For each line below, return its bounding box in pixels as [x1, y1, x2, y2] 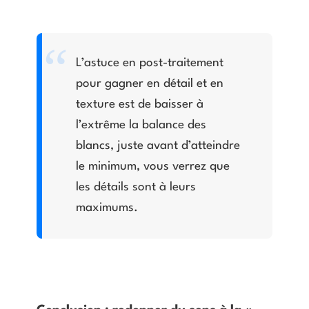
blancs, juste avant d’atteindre [76, 140, 241, 152]
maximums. [76, 202, 139, 215]
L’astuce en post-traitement [76, 57, 224, 70]
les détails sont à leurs [76, 181, 197, 194]
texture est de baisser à [76, 99, 204, 111]
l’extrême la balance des [76, 119, 207, 132]
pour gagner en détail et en [76, 78, 224, 90]
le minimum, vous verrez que [76, 161, 230, 173]
